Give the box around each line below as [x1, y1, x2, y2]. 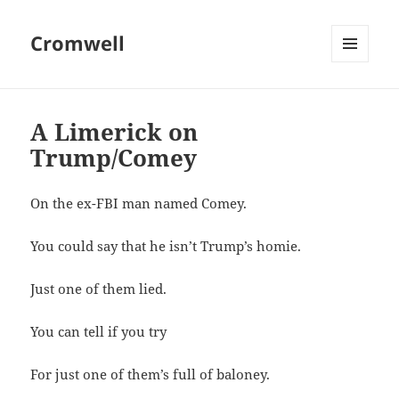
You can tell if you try [30, 322, 167, 341]
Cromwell [30, 29, 126, 57]
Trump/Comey [30, 142, 198, 175]
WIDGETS [331, 92, 382, 108]
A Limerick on [30, 116, 199, 149]
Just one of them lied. [30, 280, 167, 298]
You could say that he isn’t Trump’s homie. [30, 237, 302, 256]
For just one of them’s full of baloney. [30, 365, 271, 384]
